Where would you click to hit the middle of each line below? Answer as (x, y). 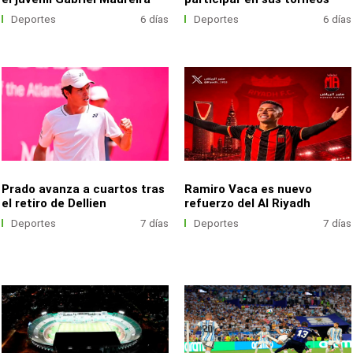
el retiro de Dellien (54, 204)
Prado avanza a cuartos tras (84, 190)
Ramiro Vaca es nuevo (249, 190)
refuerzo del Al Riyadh (248, 204)
